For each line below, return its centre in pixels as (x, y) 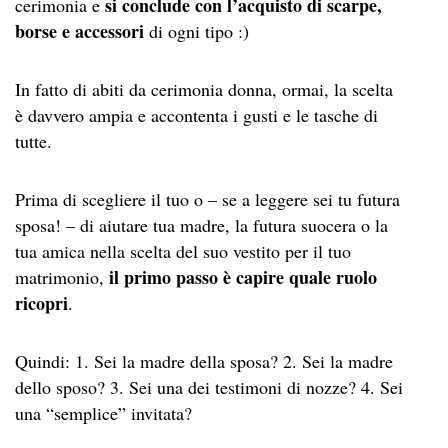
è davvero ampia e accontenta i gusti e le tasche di (196, 114)
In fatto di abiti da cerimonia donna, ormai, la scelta (204, 88)
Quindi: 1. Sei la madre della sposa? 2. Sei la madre (204, 360)
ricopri (41, 302)
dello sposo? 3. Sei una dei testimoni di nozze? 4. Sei (209, 386)
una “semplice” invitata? (103, 412)
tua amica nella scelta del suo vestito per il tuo (183, 250)
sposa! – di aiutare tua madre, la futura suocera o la (201, 224)
